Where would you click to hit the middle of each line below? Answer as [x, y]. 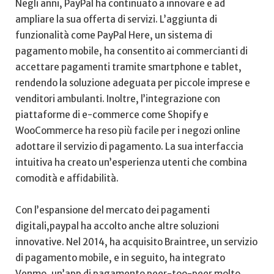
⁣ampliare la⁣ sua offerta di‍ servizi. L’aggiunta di [116, 19]
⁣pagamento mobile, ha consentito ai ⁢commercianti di [131, 51]
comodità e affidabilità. [67, 178]
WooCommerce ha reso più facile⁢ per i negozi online [128, 130]
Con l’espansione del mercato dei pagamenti [113, 210]
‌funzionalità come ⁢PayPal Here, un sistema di [114, 35]
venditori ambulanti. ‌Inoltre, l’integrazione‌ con [118, 98]
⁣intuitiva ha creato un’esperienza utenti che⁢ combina [131, 162]
